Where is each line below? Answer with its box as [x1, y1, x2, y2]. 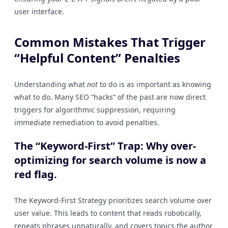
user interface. [14, 7, 64, 16]
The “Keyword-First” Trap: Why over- [14, 139, 196, 153]
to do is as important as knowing [98, 79, 211, 89]
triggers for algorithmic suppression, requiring [14, 105, 176, 115]
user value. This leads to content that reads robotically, [14, 208, 202, 218]
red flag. [14, 167, 57, 181]
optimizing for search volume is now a [14, 153, 206, 167]
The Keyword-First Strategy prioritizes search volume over [14, 195, 212, 205]
